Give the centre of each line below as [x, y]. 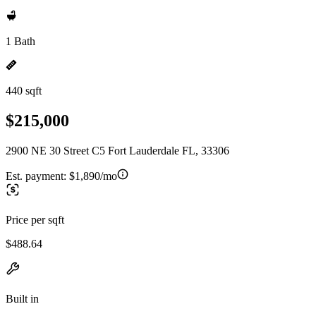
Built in [22, 298]
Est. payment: [37, 176]
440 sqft [24, 91]
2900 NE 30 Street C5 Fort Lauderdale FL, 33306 [117, 150]
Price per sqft [35, 219]
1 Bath [20, 41]
